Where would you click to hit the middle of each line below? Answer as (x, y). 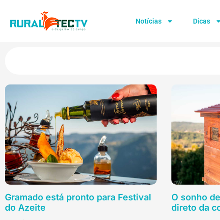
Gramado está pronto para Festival (78, 197)
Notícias (148, 21)
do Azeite (25, 207)
